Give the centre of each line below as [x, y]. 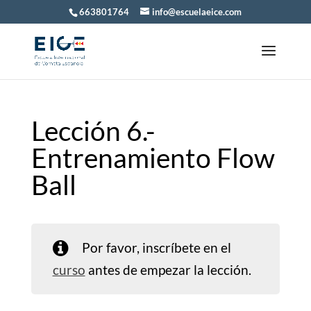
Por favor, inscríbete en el [157, 248]
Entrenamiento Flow [153, 158]
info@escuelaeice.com [197, 11]
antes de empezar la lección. [168, 270]
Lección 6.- [93, 131]
